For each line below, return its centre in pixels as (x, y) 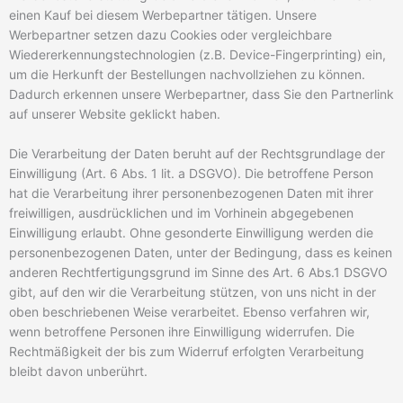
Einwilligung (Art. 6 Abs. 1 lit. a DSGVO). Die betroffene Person (191, 174)
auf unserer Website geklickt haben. (115, 114)
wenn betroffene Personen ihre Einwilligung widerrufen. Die (182, 332)
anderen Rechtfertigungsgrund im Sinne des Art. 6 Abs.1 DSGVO (198, 273)
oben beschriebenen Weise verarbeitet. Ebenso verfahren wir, (189, 312)
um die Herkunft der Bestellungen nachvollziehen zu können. (187, 75)
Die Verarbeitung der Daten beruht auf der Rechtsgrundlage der (197, 154)
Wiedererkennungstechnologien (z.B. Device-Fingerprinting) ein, (197, 55)
